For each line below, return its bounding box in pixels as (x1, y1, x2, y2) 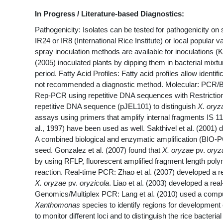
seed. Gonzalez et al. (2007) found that (35, 146, 162, 155)
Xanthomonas (35, 201, 80, 210)
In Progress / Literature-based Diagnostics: (35, 10, 184, 18)
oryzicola (80, 179, 109, 188)
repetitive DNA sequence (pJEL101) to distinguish (35, 103, 198, 111)
